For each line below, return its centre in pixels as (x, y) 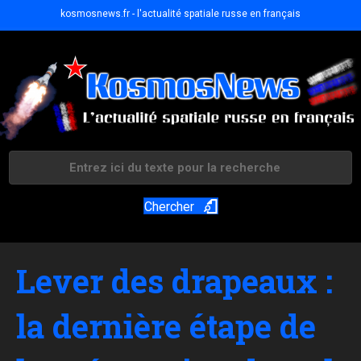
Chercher (169, 207)
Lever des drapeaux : (174, 281)
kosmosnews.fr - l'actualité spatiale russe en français (180, 14)
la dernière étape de (166, 326)
